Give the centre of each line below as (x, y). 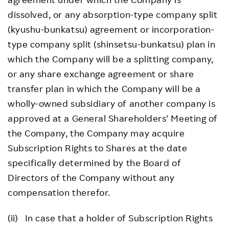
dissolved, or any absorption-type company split (113, 14)
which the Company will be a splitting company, (111, 59)
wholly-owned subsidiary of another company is (112, 103)
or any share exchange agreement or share (101, 74)
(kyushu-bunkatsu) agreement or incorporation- (111, 29)
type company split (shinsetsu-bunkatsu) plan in (112, 44)
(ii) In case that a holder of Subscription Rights (110, 218)
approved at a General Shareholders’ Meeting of (113, 118)
